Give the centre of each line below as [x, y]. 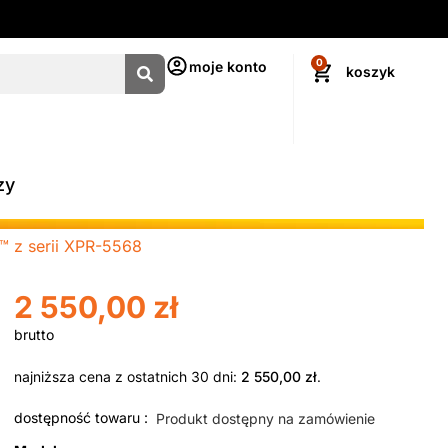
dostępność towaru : [81, 418]
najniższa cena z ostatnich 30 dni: [127, 376]
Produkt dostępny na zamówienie [265, 419]
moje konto [227, 66]
